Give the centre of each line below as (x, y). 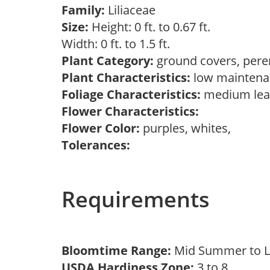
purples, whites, (188, 128)
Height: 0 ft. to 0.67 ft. (149, 27)
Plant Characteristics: (126, 77)
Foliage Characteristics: (131, 94)
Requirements (136, 199)
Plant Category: (108, 61)
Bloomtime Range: (118, 250)
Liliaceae (133, 10)
